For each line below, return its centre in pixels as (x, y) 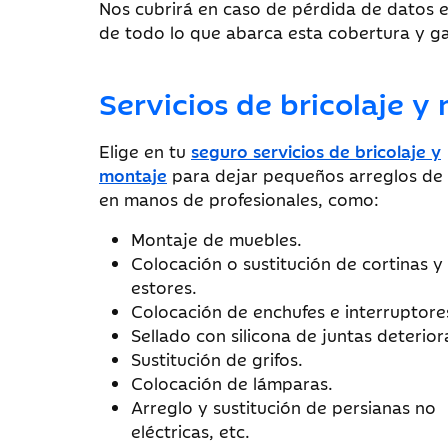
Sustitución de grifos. (217, 359)
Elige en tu (145, 151)
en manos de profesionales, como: (239, 199)
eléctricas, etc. (190, 431)
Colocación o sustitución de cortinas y (287, 263)
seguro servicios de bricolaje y (316, 151)
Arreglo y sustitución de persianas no (283, 407)
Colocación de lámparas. (232, 383)
